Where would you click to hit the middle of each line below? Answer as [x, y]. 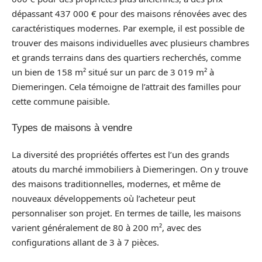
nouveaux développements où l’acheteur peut [104, 198]
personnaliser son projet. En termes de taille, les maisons [126, 213]
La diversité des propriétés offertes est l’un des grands [120, 154]
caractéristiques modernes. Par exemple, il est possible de [128, 28]
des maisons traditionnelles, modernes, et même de [116, 183]
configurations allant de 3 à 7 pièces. [85, 242]
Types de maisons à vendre [72, 128]
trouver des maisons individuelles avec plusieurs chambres [130, 42]
